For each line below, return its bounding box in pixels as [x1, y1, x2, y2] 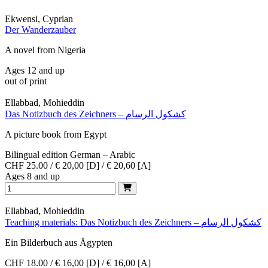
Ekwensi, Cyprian [5, 13, 73, 24]
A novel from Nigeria [5, 44, 86, 55]
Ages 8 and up [5, 170, 60, 181]
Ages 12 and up [5, 65, 65, 75]
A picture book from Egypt [5, 129, 106, 139]
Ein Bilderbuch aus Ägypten [5, 237, 112, 248]
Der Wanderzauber [5, 24, 76, 35]
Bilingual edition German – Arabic [5, 149, 135, 160]
